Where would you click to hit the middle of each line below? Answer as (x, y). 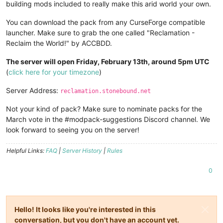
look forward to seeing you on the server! (73, 130)
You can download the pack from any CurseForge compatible (106, 22)
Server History (82, 151)
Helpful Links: (26, 151)
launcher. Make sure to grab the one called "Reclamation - (100, 33)
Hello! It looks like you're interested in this (85, 210)
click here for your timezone (54, 72)
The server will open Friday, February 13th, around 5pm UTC (108, 62)
